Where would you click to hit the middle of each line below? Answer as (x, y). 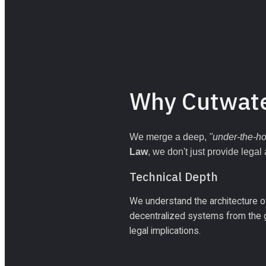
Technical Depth (173, 177)
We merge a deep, (169, 137)
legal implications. (165, 230)
